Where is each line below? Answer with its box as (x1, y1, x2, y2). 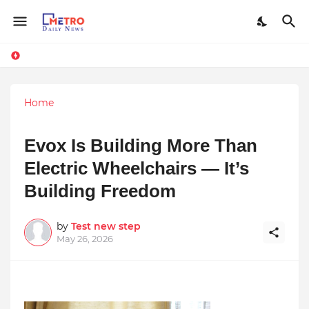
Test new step (71, 219, 141, 232)
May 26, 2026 (57, 232, 113, 244)
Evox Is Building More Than (24, 134, 257, 156)
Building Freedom (24, 180, 176, 201)
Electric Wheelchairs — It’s (24, 157, 249, 179)
